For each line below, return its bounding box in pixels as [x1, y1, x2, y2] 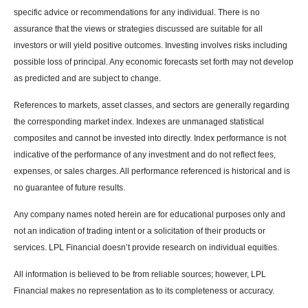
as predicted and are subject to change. [14, 74, 161, 84]
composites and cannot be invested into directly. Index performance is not [14, 133, 286, 144]
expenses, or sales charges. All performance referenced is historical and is [14, 166, 290, 177]
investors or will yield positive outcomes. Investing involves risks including [14, 41, 287, 51]
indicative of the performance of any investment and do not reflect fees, [14, 150, 276, 160]
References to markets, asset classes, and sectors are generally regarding [14, 100, 289, 111]
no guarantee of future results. [14, 183, 125, 193]
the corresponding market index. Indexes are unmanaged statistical [14, 117, 264, 127]
